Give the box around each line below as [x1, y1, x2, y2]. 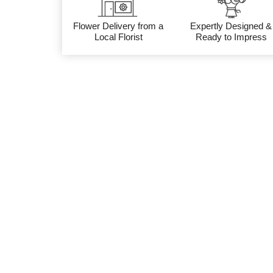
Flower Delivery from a [73, 20, 164, 31]
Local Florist [94, 31, 143, 42]
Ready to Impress [195, 31, 267, 42]
